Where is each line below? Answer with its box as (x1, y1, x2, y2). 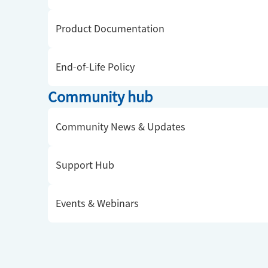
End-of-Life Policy (56, 59, 135, 74)
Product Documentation (56, 21, 165, 35)
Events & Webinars (56, 196, 139, 210)
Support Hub (56, 157, 114, 172)
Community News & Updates (56, 119, 185, 133)
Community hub (48, 86, 153, 106)
